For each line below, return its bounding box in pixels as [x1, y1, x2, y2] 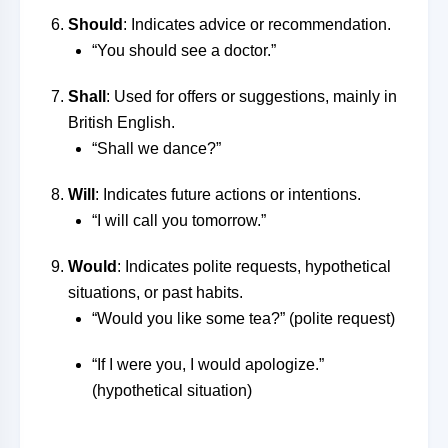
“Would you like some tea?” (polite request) [92, 310, 395, 327]
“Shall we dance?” [92, 140, 221, 157]
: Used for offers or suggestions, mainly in [106, 88, 397, 105]
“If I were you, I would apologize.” [92, 356, 324, 373]
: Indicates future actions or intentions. [95, 186, 361, 203]
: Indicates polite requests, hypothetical [117, 258, 391, 275]
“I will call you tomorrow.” [92, 212, 266, 229]
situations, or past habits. [68, 284, 243, 301]
